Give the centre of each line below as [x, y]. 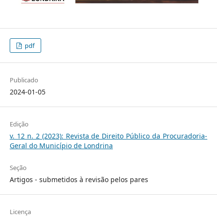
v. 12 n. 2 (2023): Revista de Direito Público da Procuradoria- [108, 136]
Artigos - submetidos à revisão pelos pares [79, 180]
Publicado [24, 80]
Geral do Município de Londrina [61, 146]
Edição [19, 124]
